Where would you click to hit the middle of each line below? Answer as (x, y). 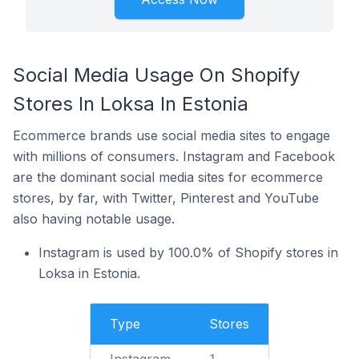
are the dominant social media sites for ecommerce (168, 177)
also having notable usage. (94, 219)
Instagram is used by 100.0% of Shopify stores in (188, 252)
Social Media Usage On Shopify (156, 75)
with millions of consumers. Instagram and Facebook (174, 156)
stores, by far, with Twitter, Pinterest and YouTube (166, 198)
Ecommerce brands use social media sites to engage (171, 135)
